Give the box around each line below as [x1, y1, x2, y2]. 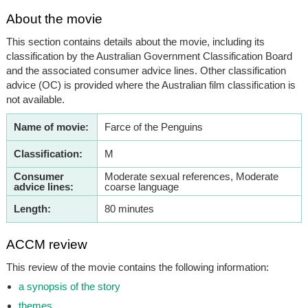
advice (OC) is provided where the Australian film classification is [5, 79, 296, 91]
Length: [13, 203, 51, 215]
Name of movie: [13, 121, 89, 133]
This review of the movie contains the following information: [5, 261, 269, 274]
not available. [5, 93, 65, 106]
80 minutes [104, 203, 154, 215]
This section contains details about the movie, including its [5, 36, 265, 48]
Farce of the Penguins [104, 121, 203, 133]
